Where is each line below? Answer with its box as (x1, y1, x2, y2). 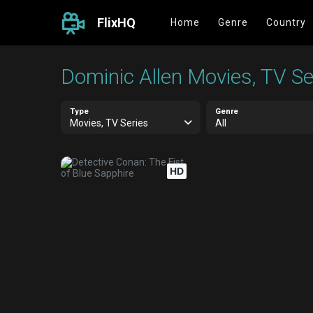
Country (266, 17, 306, 28)
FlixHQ (97, 15, 136, 30)
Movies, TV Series (69, 117, 148, 129)
